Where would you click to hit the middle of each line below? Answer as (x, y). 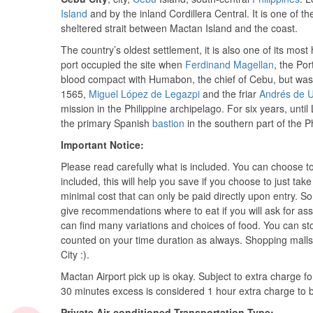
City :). (75, 254)
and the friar (230, 94)
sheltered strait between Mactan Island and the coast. (179, 28)
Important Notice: (102, 145)
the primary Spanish (107, 123)
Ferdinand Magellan (230, 64)
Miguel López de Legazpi (144, 94)
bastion (168, 123)
